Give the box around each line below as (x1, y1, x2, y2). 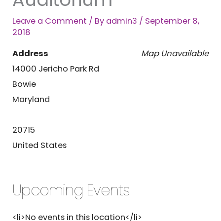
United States (12, 140, 67, 151)
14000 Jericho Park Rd (12, 63, 100, 75)
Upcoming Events (12, 180, 130, 201)
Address (12, 48, 49, 60)
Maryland (12, 94, 50, 106)
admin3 (106, 15, 140, 27)
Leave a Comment (12, 15, 87, 27)
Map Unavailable (141, 48, 209, 60)
